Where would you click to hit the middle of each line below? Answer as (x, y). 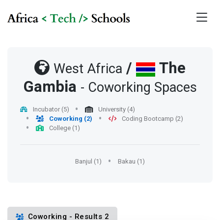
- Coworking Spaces (138, 88)
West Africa (88, 69)
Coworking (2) (71, 119)
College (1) (64, 128)
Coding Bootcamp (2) (151, 119)
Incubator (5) (50, 110)
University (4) (116, 110)
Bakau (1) (131, 162)
